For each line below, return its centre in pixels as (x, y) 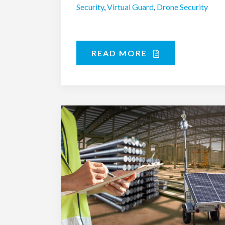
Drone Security (182, 7)
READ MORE (121, 53)
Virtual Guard (130, 7)
